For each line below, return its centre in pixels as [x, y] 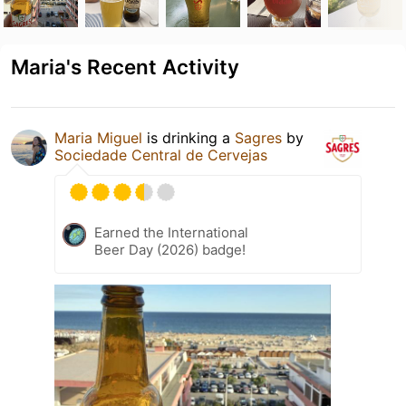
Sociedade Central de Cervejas [161, 155]
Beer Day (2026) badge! [170, 249]
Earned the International [171, 232]
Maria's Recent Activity [125, 66]
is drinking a [188, 137]
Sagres [258, 137]
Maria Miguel [98, 137]
